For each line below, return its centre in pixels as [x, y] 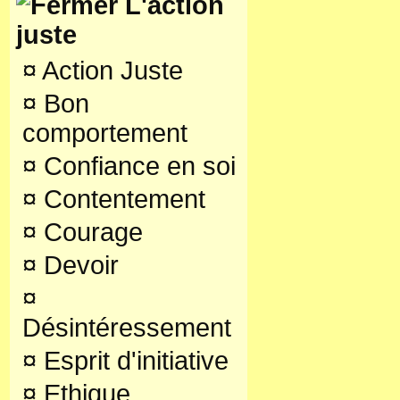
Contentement [121, 199]
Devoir [78, 265]
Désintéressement [127, 328]
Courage [90, 232]
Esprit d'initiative [133, 361]
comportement [105, 133]
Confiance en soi [136, 166]
